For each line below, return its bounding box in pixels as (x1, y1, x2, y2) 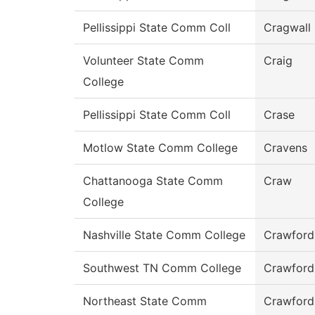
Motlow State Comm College (83, 141, 238, 155)
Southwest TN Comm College (83, 261, 241, 276)
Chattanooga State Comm (83, 174, 223, 188)
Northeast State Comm (83, 294, 207, 309)
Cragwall (264, 20, 311, 35)
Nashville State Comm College (83, 228, 245, 243)
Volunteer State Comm (83, 53, 204, 68)
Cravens (264, 141, 307, 155)
